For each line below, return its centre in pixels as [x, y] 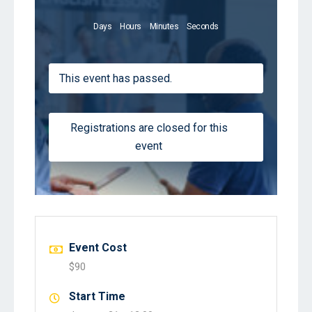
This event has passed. [116, 78]
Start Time [97, 296]
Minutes [164, 26]
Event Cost [98, 247]
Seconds [203, 26]
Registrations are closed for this [149, 127]
